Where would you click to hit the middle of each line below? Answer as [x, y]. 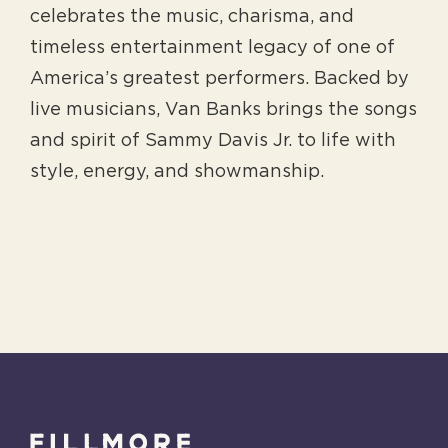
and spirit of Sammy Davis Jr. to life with [213, 141]
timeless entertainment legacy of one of [212, 48]
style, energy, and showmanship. [177, 172]
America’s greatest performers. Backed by [219, 79]
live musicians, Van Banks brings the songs [223, 110]
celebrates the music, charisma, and [192, 17]
